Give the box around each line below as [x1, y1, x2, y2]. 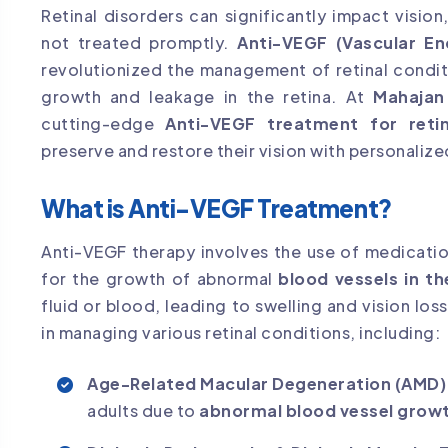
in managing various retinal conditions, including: [41, 322, 440, 344]
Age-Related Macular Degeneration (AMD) [87, 373, 446, 395]
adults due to [87, 400, 199, 422]
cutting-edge [41, 112, 166, 134]
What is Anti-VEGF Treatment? [41, 193, 392, 224]
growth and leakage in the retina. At [41, 85, 374, 107]
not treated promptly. [41, 31, 237, 53]
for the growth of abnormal [41, 268, 279, 290]
